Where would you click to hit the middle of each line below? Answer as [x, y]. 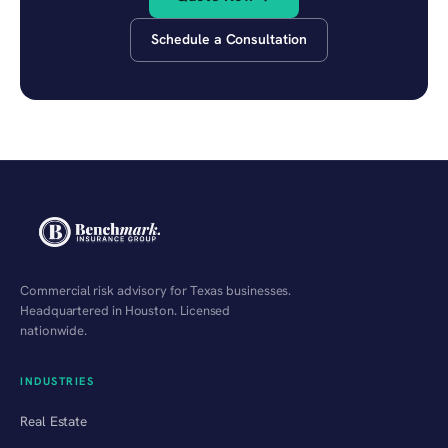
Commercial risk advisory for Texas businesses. [156, 290]
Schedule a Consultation [229, 39]
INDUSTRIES [57, 380]
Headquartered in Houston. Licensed [125, 310]
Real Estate [54, 420]
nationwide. [54, 330]
